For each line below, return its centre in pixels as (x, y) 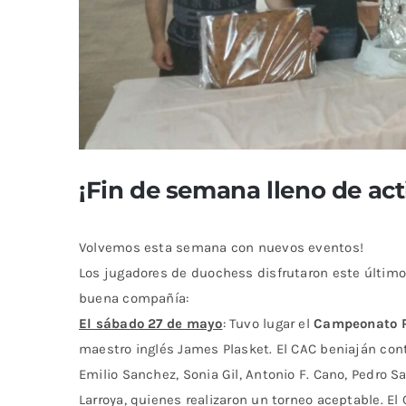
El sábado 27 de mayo (151, 324)
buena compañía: (134, 299)
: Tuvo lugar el (268, 324)
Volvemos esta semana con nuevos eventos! (221, 248)
